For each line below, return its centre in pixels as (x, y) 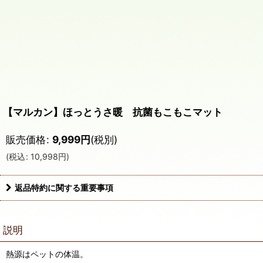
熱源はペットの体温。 (47, 254)
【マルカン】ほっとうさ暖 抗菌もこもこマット (113, 112)
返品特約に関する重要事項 (64, 188)
